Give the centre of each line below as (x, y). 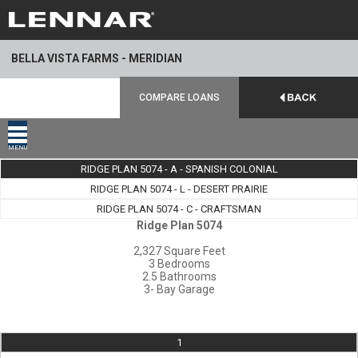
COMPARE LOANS (179, 97)
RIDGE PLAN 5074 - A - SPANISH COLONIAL (179, 169)
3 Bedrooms (179, 264)
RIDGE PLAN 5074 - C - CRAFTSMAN (179, 209)
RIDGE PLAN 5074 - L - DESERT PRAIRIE (179, 189)
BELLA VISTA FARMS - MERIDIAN (97, 58)
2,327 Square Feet (179, 251)
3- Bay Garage (179, 289)
